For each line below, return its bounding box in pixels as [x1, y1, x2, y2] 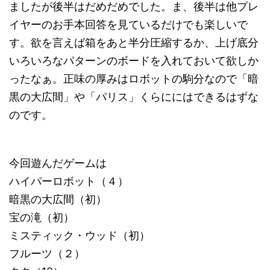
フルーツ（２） [9, 247, 85, 260]
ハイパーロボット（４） [9, 175, 128, 187]
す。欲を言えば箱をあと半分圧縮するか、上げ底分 [9, 36, 259, 49]
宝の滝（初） [9, 211, 74, 224]
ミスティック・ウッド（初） [9, 229, 150, 242]
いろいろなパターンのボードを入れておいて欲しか [9, 54, 259, 67]
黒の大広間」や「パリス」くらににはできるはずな [9, 90, 259, 103]
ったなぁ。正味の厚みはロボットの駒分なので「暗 [9, 72, 259, 85]
